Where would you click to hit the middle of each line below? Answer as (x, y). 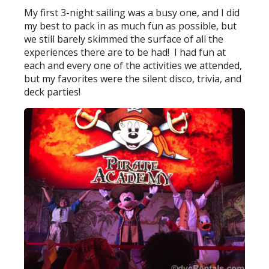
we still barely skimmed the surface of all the (124, 39)
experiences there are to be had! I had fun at (125, 52)
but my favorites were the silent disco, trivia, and (133, 78)
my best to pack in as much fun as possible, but (131, 26)
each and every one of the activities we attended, (133, 65)
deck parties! (53, 92)
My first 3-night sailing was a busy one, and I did (132, 12)
